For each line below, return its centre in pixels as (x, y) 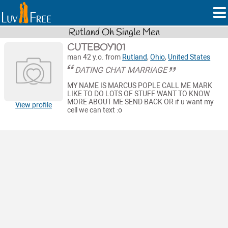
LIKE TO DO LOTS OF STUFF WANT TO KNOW (139, 94)
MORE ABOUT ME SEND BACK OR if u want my (141, 102)
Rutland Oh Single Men (114, 32)
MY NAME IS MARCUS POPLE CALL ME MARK (140, 86)
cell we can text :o (95, 110)
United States (189, 57)
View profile (34, 105)
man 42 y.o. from (95, 57)
